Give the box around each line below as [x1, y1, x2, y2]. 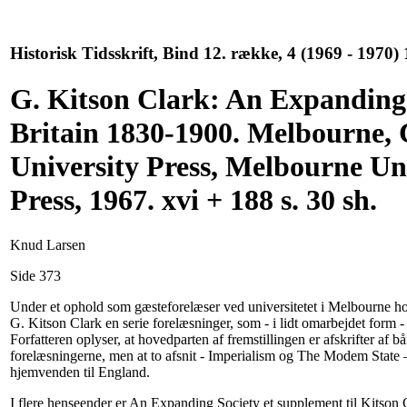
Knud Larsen [10, 236, 85, 253]
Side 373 [10, 267, 61, 283]
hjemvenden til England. [10, 363, 150, 380]
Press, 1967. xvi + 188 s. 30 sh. [10, 184, 377, 217]
